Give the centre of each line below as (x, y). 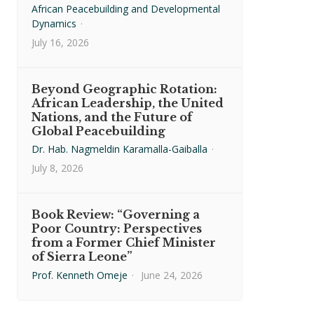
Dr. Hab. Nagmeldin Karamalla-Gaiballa (120, 149)
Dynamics (54, 23)
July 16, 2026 (60, 42)
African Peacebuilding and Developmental (126, 9)
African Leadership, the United (128, 103)
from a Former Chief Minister (124, 243)
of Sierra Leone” (82, 257)
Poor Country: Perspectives (117, 228)
